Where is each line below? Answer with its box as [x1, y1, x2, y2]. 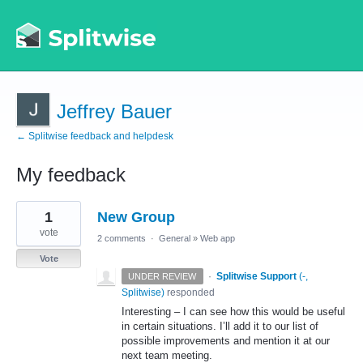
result [16, 211, 45, 224]
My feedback [16, 164, 126, 186]
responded [164, 287, 215, 298]
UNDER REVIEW [128, 271, 197, 281]
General [159, 233, 190, 243]
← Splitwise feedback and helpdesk [16, 130, 173, 142]
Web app [200, 233, 235, 243]
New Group [97, 209, 175, 225]
